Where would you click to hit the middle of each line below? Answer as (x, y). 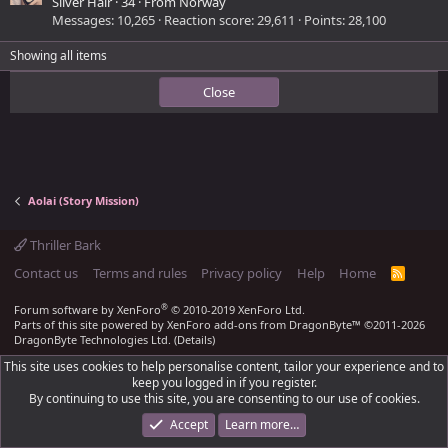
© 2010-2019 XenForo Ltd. (238, 309)
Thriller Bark (64, 245)
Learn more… (261, 424)
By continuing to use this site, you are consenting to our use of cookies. (224, 398)
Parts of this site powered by (90, 324)
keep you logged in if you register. (224, 382)
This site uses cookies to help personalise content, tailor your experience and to (224, 366)
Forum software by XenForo (87, 309)
